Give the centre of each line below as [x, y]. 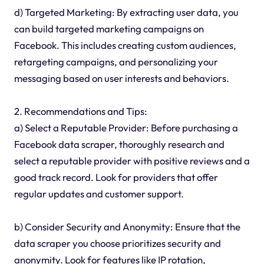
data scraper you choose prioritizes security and [117, 243]
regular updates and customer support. [99, 194]
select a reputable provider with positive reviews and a [132, 161]
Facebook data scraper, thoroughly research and [119, 144]
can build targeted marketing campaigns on [109, 29]
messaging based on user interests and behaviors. [121, 78]
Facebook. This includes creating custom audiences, [125, 45]
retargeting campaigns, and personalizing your [116, 62]
